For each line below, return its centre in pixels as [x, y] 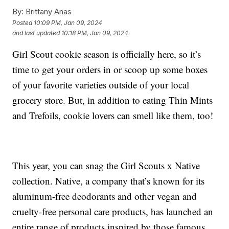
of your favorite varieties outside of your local [101, 85]
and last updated [36, 33]
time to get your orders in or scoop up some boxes [110, 70]
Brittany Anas [48, 12]
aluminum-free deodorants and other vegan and [105, 196]
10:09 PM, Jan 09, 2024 [68, 22]
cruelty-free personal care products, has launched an [113, 212]
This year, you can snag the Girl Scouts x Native [106, 166]
